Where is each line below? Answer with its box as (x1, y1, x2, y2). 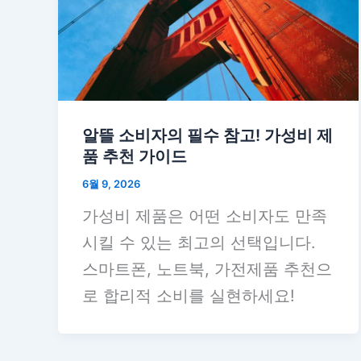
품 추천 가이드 (82, 146, 187, 166)
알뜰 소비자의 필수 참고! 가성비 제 (82, 125, 333, 145)
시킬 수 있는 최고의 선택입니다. (82, 233, 316, 253)
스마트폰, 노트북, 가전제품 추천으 (82, 259, 332, 280)
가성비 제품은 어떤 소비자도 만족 (82, 206, 327, 226)
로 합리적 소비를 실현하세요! (82, 286, 295, 306)
